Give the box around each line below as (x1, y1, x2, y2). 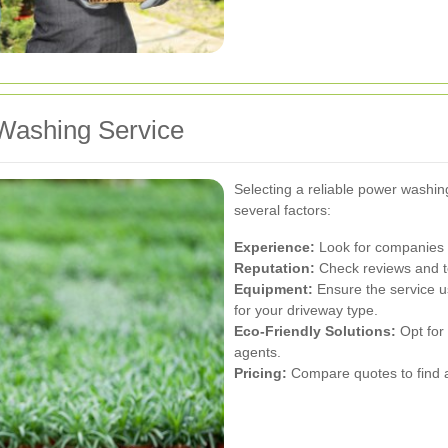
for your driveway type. (234, 301, 378, 318)
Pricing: (234, 364, 287, 381)
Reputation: (234, 259, 315, 276)
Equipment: (234, 280, 313, 297)
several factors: (234, 201, 331, 218)
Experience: (234, 238, 315, 255)
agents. (234, 343, 281, 360)
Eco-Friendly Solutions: (234, 322, 396, 339)
